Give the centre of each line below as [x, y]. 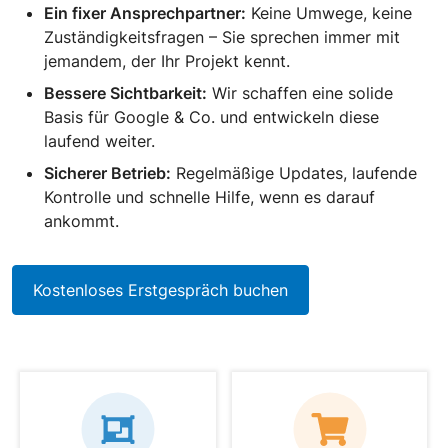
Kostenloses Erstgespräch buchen [160, 290]
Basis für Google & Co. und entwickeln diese [211, 117]
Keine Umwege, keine [329, 13]
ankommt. [81, 221]
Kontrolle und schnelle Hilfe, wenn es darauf [209, 197]
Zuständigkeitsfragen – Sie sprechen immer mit [222, 37]
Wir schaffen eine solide [300, 93]
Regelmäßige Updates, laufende [294, 173]
